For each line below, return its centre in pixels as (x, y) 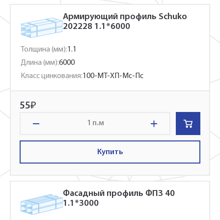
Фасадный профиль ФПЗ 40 (119, 194)
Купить (110, 152)
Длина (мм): (40, 63)
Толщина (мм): (44, 50)
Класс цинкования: (52, 76)
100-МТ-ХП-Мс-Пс (113, 76)
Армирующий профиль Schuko (125, 17)
